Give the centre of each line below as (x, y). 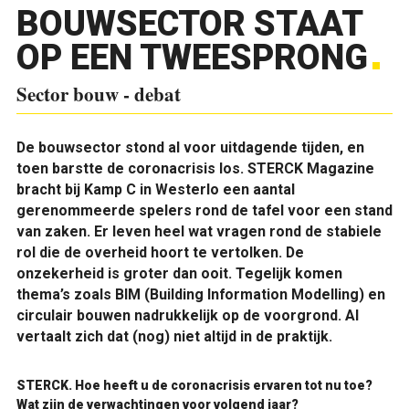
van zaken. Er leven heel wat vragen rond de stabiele (199, 231)
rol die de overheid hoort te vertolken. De (160, 252)
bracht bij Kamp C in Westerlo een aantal (155, 189)
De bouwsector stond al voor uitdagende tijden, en (190, 147)
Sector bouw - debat (98, 94)
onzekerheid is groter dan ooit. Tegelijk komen (179, 273)
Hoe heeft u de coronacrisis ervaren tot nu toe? (223, 385)
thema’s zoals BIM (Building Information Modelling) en (200, 294)
